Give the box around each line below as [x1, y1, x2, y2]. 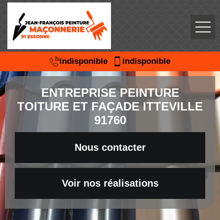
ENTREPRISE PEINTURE [41, 86, 179, 99]
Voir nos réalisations [61, 178, 159, 189]
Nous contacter [74, 142, 146, 153]
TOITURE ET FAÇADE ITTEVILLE [17, 100, 203, 113]
